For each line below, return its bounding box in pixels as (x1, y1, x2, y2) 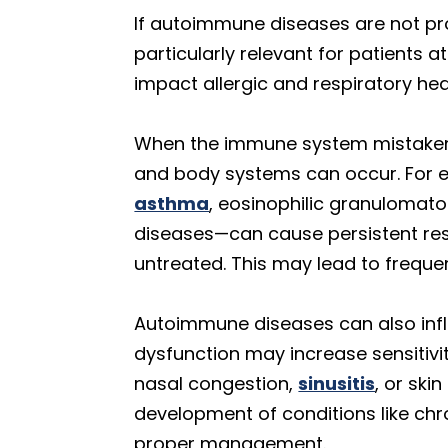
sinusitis (298, 371, 376, 396)
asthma (134, 191, 210, 216)
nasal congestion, (134, 371, 299, 396)
